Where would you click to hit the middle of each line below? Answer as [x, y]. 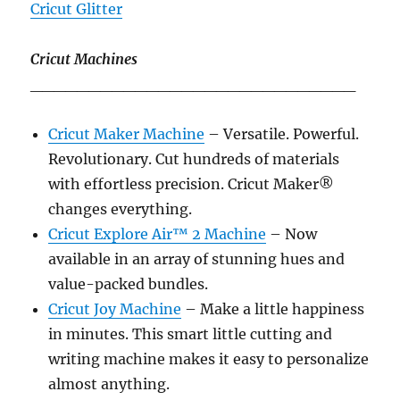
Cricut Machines [84, 59]
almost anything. [109, 384]
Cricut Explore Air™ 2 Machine [158, 234]
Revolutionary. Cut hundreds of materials [194, 159]
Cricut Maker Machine [127, 134]
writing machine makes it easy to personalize [209, 359]
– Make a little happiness [273, 309]
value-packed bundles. [129, 284]
